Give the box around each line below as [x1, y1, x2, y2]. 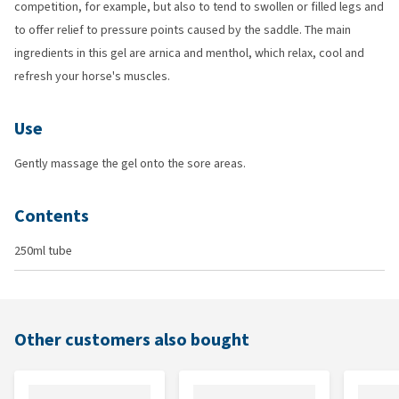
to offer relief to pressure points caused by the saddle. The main [14, 21, 351, 38]
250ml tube [14, 242, 72, 259]
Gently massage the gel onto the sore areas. [14, 155, 246, 172]
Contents [14, 204, 89, 228]
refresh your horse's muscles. [14, 68, 170, 85]
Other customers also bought [14, 328, 249, 352]
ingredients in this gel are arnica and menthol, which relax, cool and [14, 45, 364, 61]
